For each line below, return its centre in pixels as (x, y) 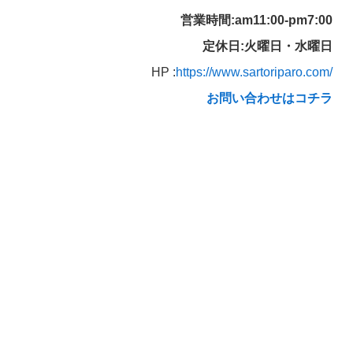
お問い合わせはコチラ (269, 98)
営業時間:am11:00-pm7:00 (256, 20)
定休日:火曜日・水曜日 (267, 46)
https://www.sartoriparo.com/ (254, 72)
